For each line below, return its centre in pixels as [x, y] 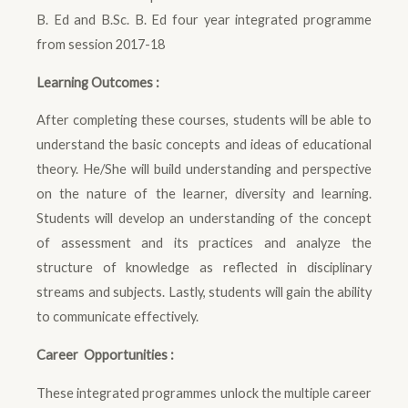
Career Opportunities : [105, 354]
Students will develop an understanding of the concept [204, 219]
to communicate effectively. [117, 317]
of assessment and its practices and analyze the [204, 243]
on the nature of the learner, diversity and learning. [204, 194]
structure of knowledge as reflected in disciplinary [204, 268]
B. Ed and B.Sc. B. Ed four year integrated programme [204, 20]
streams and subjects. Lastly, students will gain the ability [204, 292]
